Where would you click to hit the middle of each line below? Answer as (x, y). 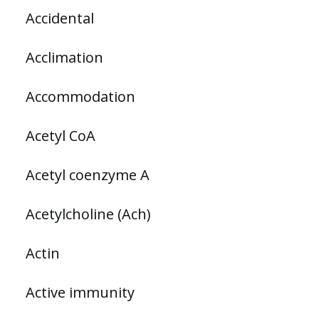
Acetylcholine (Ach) (88, 214)
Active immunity (80, 292)
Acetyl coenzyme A (88, 174)
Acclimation (64, 57)
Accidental (60, 18)
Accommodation (80, 96)
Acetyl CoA (61, 135)
